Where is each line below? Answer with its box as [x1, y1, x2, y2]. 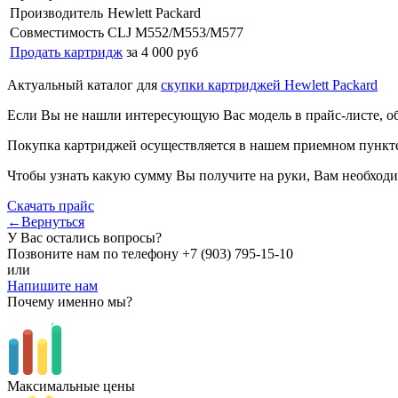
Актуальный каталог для [7, 76, 161, 92]
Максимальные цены [7, 378, 135, 394]
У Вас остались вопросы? [7, 229, 162, 245]
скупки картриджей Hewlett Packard [161, 76, 378, 92]
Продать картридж [10, 44, 123, 60]
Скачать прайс [7, 197, 94, 213]
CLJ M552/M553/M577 [107, 24, 243, 40]
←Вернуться [7, 213, 84, 229]
